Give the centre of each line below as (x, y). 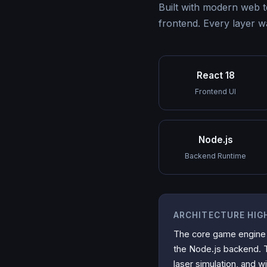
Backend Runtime (215, 156)
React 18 (215, 75)
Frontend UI (215, 91)
